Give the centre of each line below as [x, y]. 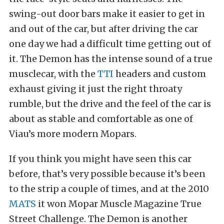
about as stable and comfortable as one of [101, 118]
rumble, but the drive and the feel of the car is [110, 103]
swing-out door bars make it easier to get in [107, 13]
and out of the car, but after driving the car [103, 28]
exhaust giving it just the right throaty [95, 88]
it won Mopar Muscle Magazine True [119, 203]
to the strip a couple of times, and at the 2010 [109, 188]
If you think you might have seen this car [100, 158]
